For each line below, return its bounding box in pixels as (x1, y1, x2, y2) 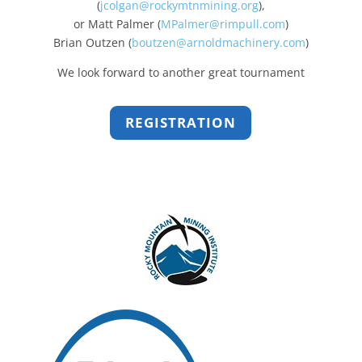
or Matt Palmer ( (73, 16, 161, 32)
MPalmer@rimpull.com (160, 16, 285, 32)
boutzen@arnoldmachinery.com (131, 35, 305, 51)
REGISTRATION (125, 113, 237, 133)
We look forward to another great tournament (57, 65, 305, 81)
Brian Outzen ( (53, 35, 132, 51)
